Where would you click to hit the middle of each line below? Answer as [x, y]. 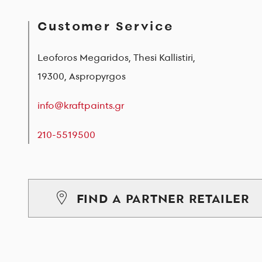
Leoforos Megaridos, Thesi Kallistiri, [116, 57]
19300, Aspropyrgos [82, 76]
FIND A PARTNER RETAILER [163, 198]
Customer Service [106, 25]
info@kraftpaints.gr [81, 105]
